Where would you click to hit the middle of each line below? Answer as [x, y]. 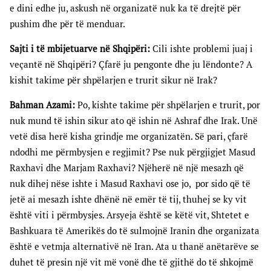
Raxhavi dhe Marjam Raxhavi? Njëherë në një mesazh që [127, 168]
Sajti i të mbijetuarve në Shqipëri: [80, 49]
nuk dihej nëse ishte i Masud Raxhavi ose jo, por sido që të [130, 184]
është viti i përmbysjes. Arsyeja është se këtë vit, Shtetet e [129, 215]
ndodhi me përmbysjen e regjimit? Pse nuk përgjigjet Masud [132, 152]
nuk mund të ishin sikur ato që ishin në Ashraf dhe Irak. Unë [134, 121]
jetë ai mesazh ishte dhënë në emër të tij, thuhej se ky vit [128, 200]
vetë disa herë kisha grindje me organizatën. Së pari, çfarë [129, 137]
